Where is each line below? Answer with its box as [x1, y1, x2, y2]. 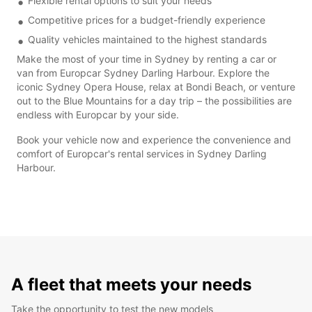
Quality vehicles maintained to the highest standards [28, 33, 267, 45]
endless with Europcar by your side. [17, 108, 179, 120]
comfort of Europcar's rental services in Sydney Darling [17, 147, 267, 159]
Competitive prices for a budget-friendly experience [28, 13, 265, 26]
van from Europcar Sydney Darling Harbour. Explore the [17, 66, 270, 79]
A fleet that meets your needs [11, 274, 251, 295]
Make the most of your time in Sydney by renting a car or [17, 52, 276, 65]
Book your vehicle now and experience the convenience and [17, 133, 291, 146]
